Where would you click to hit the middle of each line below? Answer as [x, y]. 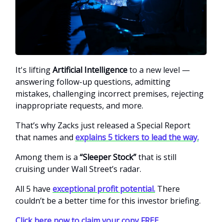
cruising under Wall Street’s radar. [78, 169]
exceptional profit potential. [104, 189]
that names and [45, 138]
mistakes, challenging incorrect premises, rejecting [110, 94]
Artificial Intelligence [90, 70]
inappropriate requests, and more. [79, 106]
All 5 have [34, 189]
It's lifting [34, 70]
